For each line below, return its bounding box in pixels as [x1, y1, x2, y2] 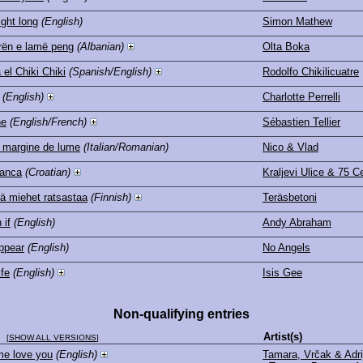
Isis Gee [263, 266, 302, 279]
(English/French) [10, 115, 87, 128]
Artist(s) [263, 330, 302, 343]
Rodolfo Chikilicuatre [263, 65, 359, 78]
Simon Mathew [263, 15, 332, 28]
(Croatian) [25, 165, 70, 178]
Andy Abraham [263, 216, 331, 228]
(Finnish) [91, 190, 131, 203]
